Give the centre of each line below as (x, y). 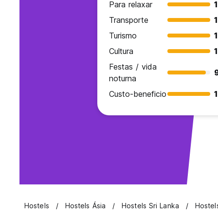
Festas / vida (133, 67)
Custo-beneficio (138, 94)
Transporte (129, 20)
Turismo (123, 36)
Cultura (121, 51)
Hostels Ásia (85, 206)
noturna (123, 79)
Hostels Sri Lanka (150, 206)
